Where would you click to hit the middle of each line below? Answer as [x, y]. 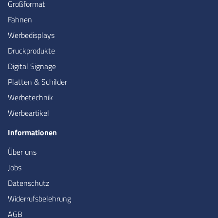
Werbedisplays [31, 35]
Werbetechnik [30, 98]
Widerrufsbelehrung [39, 199]
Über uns [22, 152]
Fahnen [20, 20]
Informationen [32, 133]
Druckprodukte [31, 51]
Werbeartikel [28, 113]
